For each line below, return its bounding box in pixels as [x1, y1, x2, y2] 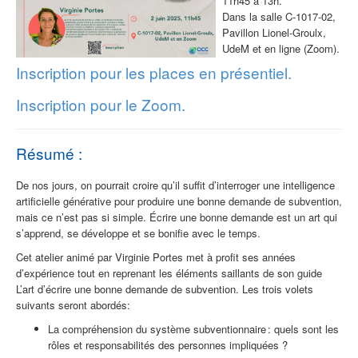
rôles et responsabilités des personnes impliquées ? [48, 337, 288, 353]
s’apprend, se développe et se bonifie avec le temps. [16, 225, 264, 241]
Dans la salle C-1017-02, [222, 9, 336, 25]
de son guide [263, 265, 322, 281]
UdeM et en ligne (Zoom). [222, 41, 340, 57]
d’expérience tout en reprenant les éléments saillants [16, 265, 260, 281]
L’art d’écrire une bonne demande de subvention [16, 281, 236, 297]
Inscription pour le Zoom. [16, 93, 185, 116]
